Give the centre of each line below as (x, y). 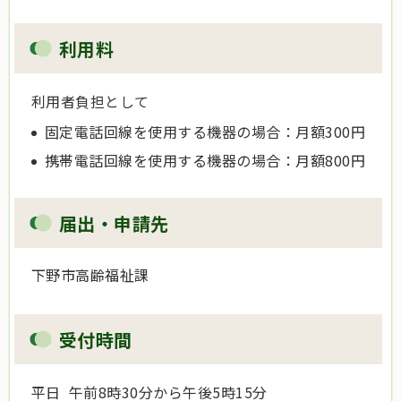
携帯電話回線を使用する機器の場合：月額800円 (205, 160)
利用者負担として (86, 101)
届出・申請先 (114, 223)
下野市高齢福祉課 (86, 275)
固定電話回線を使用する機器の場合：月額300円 (205, 131)
